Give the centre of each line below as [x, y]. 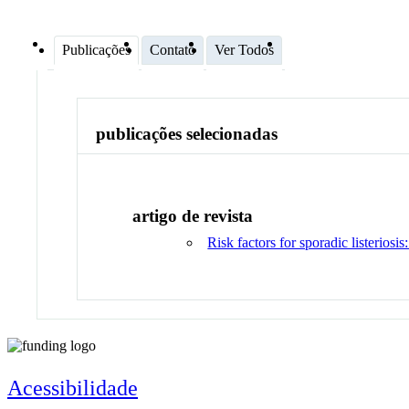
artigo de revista [193, 215]
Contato [173, 49]
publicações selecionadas [187, 134]
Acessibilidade [73, 388]
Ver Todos [244, 49]
